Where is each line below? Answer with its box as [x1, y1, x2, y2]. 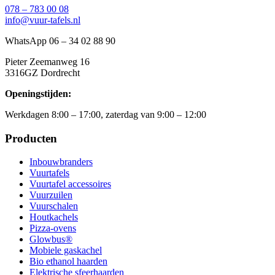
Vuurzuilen [29, 190, 72, 201]
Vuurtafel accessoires [29, 179, 111, 190]
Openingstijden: [5, 88, 71, 99]
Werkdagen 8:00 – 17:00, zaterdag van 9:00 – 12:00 [5, 109, 206, 120]
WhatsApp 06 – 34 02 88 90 [5, 35, 115, 46]
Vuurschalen [29, 201, 78, 212]
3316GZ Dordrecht [5, 67, 80, 78]
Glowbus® [29, 234, 72, 245]
